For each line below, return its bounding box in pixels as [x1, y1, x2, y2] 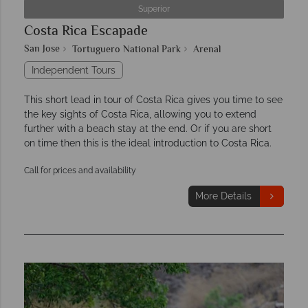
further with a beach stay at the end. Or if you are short [24, 122, 272, 134]
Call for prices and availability [24, 165, 136, 175]
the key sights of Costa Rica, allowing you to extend [24, 108, 256, 120]
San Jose [24, 41, 60, 57]
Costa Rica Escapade [24, 21, 148, 43]
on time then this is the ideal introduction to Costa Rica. [24, 137, 272, 148]
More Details [195, 190, 252, 201]
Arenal [193, 42, 221, 58]
